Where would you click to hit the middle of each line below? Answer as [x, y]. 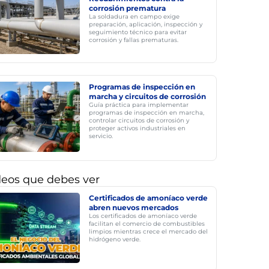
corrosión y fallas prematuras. [133, 40]
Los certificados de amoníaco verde [143, 216]
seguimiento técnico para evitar [138, 32]
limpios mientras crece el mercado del [148, 231]
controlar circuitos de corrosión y [139, 120]
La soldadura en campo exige [134, 17]
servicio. [101, 136]
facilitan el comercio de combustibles [147, 224]
